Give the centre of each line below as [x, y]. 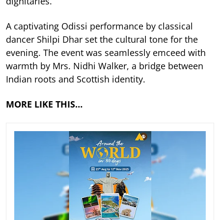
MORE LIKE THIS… [44, 104]
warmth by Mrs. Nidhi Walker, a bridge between [105, 66]
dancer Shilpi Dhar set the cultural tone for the [102, 39]
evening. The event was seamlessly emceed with [106, 52]
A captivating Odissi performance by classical [99, 26]
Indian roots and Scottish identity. [76, 79]
